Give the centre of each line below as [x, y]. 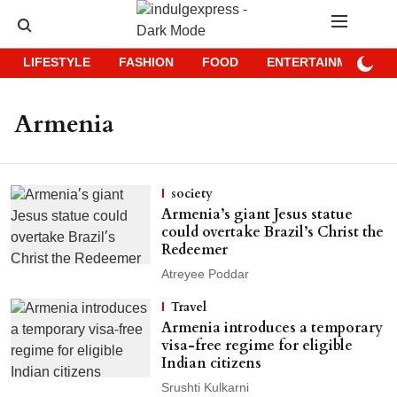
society [191, 194]
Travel [188, 307]
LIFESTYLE [57, 63]
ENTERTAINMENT [319, 63]
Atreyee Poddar [205, 275]
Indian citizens [211, 363]
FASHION [146, 63]
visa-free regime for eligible [257, 346]
